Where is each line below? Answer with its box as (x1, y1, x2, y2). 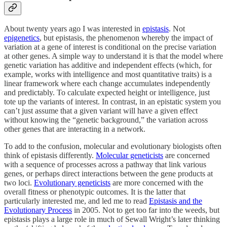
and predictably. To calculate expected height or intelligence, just (4, 88, 210, 97)
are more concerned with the (110, 178, 203, 187)
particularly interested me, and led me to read (4, 197, 149, 206)
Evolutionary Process (4, 206, 72, 215)
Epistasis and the (149, 197, 202, 206)
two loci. (4, 178, 34, 187)
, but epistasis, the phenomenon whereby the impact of (40, 33, 213, 43)
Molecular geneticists (96, 151, 163, 160)
